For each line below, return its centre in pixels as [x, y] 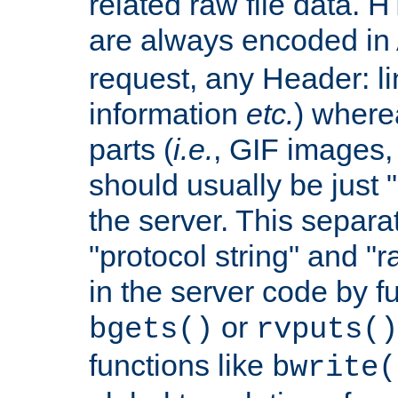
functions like [180, 365]
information [167, 113]
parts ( [131, 149]
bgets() [151, 329]
